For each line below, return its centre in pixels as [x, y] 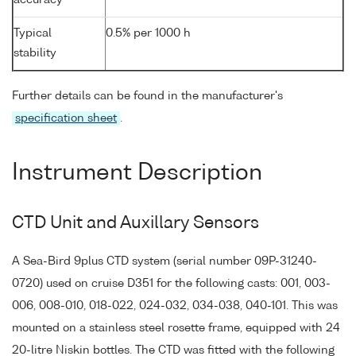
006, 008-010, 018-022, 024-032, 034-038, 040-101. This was [175, 306]
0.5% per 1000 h [148, 33]
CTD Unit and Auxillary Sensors [135, 224]
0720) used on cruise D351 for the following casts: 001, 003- [171, 284]
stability [35, 53]
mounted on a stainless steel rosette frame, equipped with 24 [176, 329]
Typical [33, 33]
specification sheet [66, 118]
